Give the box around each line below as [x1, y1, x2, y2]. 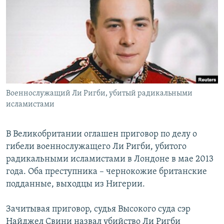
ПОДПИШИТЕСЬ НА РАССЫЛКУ [9, 22, 128, 32]
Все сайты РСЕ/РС [17, 117, 87, 127]
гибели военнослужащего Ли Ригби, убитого [6, 142, 186, 152]
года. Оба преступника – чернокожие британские [6, 167, 207, 177]
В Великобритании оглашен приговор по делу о [6, 129, 197, 139]
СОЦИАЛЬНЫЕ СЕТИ [9, 50, 68, 57]
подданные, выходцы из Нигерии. [6, 179, 145, 189]
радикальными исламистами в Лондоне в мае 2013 [6, 154, 213, 164]
